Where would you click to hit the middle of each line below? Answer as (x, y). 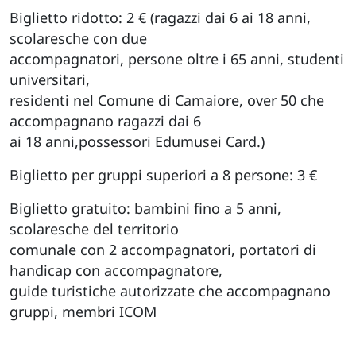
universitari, (50, 79)
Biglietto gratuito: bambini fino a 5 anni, (145, 208)
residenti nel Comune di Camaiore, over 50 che (167, 100)
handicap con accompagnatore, (116, 270)
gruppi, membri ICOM (83, 311)
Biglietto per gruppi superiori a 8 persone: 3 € (165, 174)
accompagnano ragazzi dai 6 (105, 120)
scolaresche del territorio (94, 228)
